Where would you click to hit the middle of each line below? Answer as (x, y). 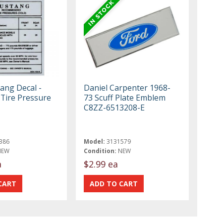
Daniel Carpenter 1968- (127, 87)
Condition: (100, 151)
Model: (95, 141)
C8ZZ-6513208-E (114, 107)
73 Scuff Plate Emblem (125, 97)
